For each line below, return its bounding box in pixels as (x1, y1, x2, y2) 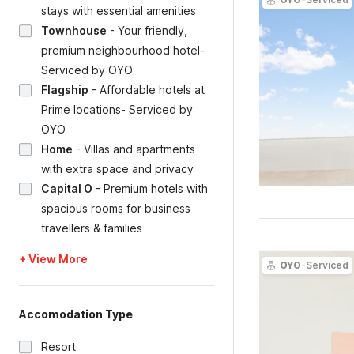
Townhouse (41, 24, 107, 37)
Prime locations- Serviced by (41, 103, 193, 116)
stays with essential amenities (41, 4, 196, 17)
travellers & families (41, 221, 142, 235)
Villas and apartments (84, 142, 195, 156)
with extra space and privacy (41, 162, 194, 175)
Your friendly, (118, 24, 187, 37)
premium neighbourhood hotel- (41, 43, 205, 57)
